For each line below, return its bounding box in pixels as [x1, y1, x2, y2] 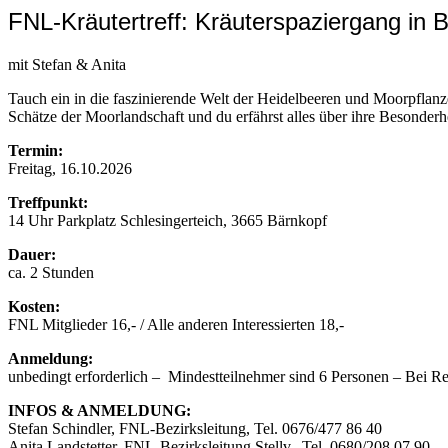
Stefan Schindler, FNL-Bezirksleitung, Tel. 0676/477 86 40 [8, 420, 382, 438]
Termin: [8, 142, 63, 160]
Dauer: [8, 246, 56, 264]
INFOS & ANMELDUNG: [8, 402, 191, 420]
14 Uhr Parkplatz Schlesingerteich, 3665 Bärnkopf [8, 212, 327, 230]
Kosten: [8, 298, 60, 316]
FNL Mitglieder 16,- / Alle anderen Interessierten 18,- [8, 316, 344, 334]
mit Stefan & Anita [8, 56, 126, 74]
